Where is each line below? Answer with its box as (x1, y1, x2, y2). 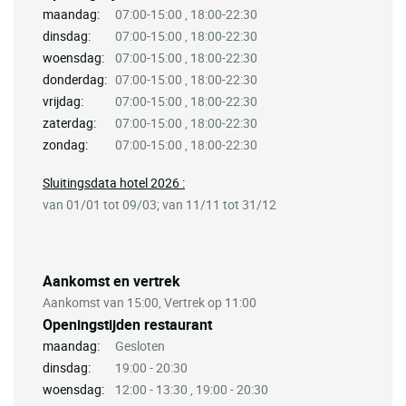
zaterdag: (43, 113, 96, 131)
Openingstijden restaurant (43, 314, 212, 334)
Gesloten (115, 336, 165, 354)
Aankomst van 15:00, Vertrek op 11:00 (43, 293, 256, 311)
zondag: (43, 135, 88, 153)
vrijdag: (43, 92, 83, 110)
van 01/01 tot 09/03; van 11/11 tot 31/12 (43, 195, 276, 213)
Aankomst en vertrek (43, 270, 180, 291)
